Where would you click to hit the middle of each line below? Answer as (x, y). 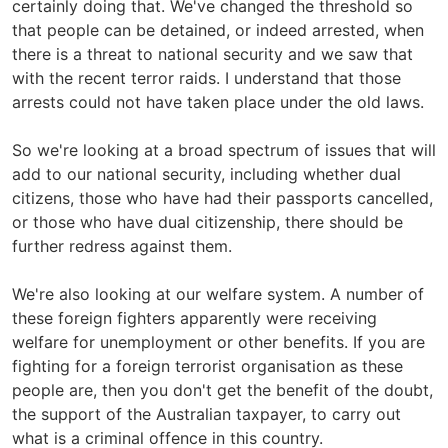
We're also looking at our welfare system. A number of (218, 293)
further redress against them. (122, 245)
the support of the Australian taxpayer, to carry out (206, 413)
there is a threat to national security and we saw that (212, 53)
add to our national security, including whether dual (206, 173)
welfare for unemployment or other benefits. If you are (218, 341)
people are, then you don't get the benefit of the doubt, (222, 389)
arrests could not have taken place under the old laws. (218, 101)
